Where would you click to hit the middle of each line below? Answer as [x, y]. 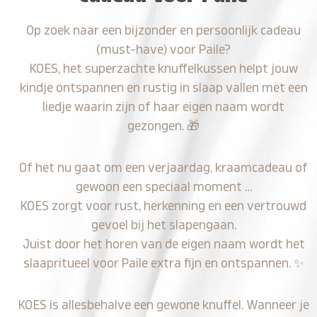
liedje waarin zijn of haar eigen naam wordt [164, 107]
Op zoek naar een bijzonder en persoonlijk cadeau [164, 30]
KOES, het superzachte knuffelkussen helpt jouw [163, 69]
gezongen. [157, 126]
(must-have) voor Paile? [164, 50]
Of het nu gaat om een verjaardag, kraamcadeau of [164, 168]
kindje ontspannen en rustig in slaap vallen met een [163, 88]
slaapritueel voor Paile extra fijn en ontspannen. [158, 263]
